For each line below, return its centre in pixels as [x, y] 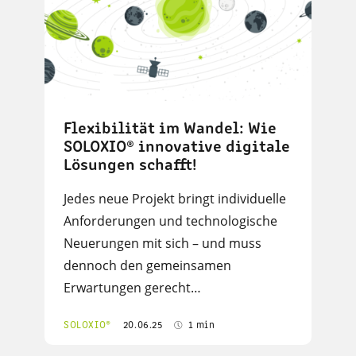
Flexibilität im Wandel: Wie [170, 130]
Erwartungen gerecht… [132, 288]
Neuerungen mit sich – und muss [163, 244]
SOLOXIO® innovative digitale [177, 148]
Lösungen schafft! [130, 166]
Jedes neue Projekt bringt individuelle [175, 199]
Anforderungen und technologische [170, 221]
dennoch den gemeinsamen [147, 266]
